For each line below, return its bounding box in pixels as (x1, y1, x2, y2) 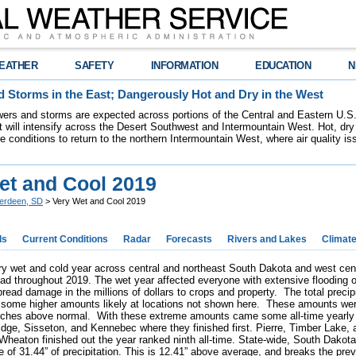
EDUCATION (255, 60, 311, 72)
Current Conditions (22, 234, 108, 245)
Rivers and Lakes (227, 234, 307, 245)
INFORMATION (151, 60, 219, 72)
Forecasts (166, 234, 212, 245)
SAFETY (75, 60, 114, 72)
